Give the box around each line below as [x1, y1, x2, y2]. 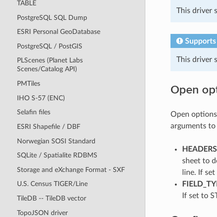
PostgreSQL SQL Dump [16, 14, 87, 21]
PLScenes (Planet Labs [16, 57, 83, 64]
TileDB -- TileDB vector [16, 195, 86, 202]
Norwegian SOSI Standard [16, 137, 95, 145]
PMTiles [16, 80, 40, 88]
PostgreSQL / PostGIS [16, 42, 82, 50]
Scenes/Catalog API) [16, 65, 77, 73]
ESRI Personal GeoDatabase [16, 28, 100, 36]
